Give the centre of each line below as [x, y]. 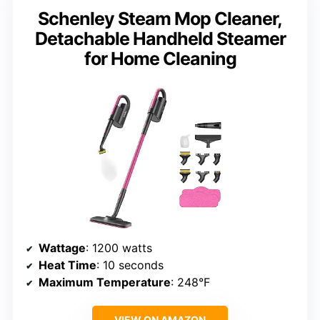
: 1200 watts [119, 248]
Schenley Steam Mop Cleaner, [160, 18]
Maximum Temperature [105, 282]
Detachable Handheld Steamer [160, 38]
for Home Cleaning [160, 58]
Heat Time [67, 265]
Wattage [62, 248]
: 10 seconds [130, 265]
